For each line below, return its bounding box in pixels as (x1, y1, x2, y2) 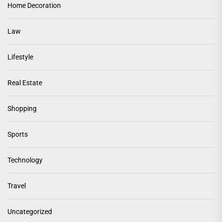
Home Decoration (7, 1, 61, 10)
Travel (7, 182, 26, 190)
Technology (7, 156, 43, 165)
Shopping (7, 105, 37, 113)
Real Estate (7, 79, 42, 87)
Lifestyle (7, 53, 33, 61)
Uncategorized (7, 208, 52, 216)
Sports (7, 130, 28, 139)
